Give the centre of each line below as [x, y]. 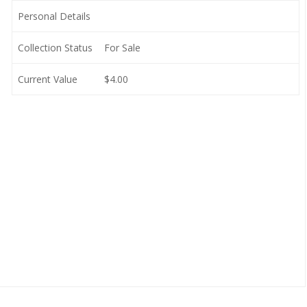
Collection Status [55, 48]
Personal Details [54, 16]
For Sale [122, 48]
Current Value [47, 79]
